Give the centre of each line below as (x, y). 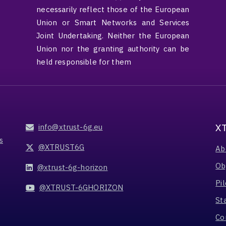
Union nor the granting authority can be (113, 49)
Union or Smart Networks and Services (113, 22)
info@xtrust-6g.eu (70, 127)
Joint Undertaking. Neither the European (113, 36)
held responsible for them (84, 62)
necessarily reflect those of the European (113, 9)
